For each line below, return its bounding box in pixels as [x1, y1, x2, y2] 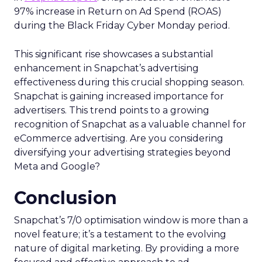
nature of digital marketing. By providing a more [14, 242, 239, 254]
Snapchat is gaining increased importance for [14, 90, 224, 102]
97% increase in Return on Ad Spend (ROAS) [14, 5, 222, 17]
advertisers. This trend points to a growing [14, 104, 209, 116]
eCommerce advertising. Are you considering [14, 132, 223, 144]
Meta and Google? [14, 160, 100, 172]
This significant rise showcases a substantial [14, 48, 213, 60]
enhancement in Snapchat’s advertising [14, 62, 199, 74]
